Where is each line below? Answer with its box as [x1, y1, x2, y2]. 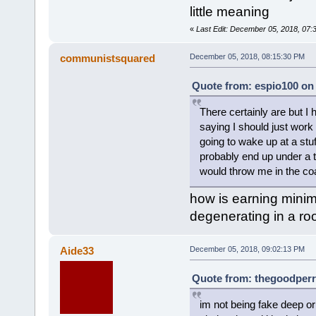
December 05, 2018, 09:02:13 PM [189, 244, 305, 253]
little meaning [189, 4, 269, 20]
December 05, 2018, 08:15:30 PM [189, 51, 305, 61]
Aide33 [60, 244, 95, 257]
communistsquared [60, 51, 156, 64]
